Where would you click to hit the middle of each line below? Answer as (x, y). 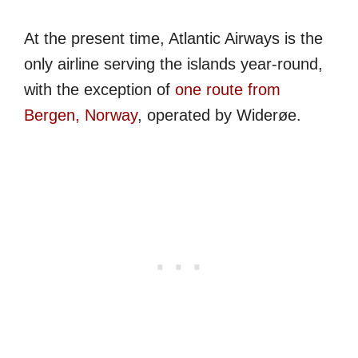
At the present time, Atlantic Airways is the (173, 38)
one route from (228, 89)
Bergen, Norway (81, 115)
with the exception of (99, 89)
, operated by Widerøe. (219, 115)
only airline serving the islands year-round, (173, 64)
